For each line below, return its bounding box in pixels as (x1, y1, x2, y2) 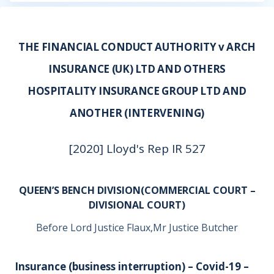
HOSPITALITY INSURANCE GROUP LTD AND (27, 84, 247, 98)
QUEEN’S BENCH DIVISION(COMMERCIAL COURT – (18, 183, 256, 197)
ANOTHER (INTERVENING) (70, 106, 204, 120)
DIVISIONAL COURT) (89, 198, 185, 212)
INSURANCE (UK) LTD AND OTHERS (48, 62, 226, 76)
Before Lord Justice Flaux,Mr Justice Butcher (36, 221, 238, 234)
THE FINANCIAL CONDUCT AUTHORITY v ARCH (18, 40, 256, 54)
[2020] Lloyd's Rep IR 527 (68, 141, 206, 157)
